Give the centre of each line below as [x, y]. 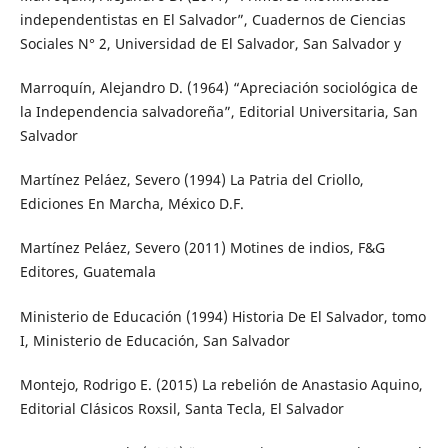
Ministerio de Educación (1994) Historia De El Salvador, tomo [222, 316]
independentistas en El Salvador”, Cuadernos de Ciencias [212, 20]
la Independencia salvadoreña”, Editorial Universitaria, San [218, 112]
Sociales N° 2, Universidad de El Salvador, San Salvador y [210, 44]
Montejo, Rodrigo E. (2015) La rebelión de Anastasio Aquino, [221, 384]
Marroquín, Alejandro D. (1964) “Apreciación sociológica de [218, 88]
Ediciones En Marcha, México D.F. [131, 204]
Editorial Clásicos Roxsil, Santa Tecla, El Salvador [181, 408]
